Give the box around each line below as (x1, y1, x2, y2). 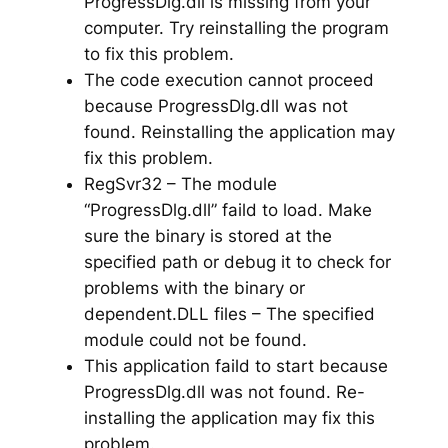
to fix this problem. (83, 43, 234, 64)
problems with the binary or (83, 277, 305, 298)
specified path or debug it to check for (83, 251, 391, 272)
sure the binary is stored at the (83, 225, 332, 246)
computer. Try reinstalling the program (83, 17, 389, 38)
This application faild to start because (83, 355, 388, 376)
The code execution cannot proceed (83, 69, 374, 90)
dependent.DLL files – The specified (83, 303, 375, 324)
